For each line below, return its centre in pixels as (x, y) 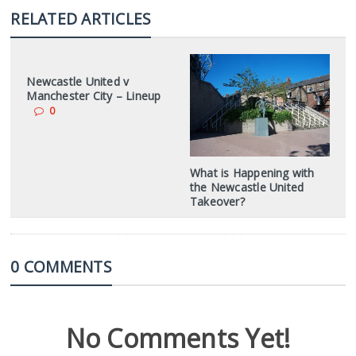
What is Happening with (252, 172)
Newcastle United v (78, 81)
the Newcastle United (247, 187)
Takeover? (217, 201)
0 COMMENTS (61, 266)
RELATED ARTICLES (81, 19)
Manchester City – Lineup (94, 96)
